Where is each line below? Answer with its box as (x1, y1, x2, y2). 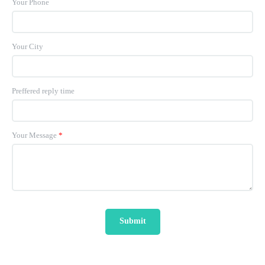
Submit (119, 216, 146, 225)
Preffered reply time (12, 86, 75, 95)
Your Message (12, 130, 57, 140)
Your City (12, 41, 43, 51)
